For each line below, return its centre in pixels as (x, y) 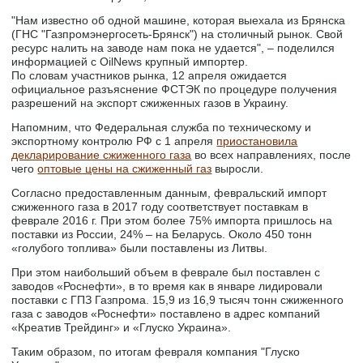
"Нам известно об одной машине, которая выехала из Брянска (179, 20)
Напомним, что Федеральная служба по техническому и (162, 127)
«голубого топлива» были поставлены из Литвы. (140, 248)
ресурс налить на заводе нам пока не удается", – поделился (173, 48)
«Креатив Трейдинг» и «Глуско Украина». (122, 327)
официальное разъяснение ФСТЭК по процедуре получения (175, 89)
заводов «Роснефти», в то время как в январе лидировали (167, 286)
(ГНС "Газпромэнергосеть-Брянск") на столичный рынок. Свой (177, 34)
